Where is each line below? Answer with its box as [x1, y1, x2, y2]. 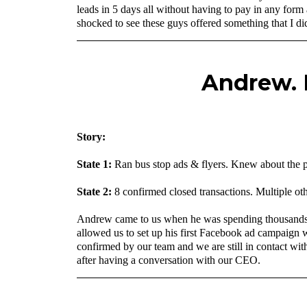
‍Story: [77, 130, 106, 143]
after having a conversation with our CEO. [77, 254, 260, 266]
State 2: [77, 185, 112, 197]
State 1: [77, 158, 112, 170]
